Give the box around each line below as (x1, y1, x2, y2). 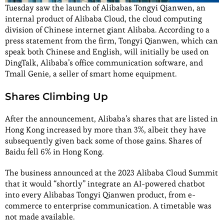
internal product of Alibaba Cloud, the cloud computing (5, 13, 202, 24)
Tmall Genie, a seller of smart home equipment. (5, 68, 176, 79)
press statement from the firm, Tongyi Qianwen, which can (5, 35, 218, 46)
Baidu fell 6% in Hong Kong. (5, 146, 103, 157)
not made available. (5, 211, 74, 222)
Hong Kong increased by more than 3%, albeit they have (5, 124, 206, 135)
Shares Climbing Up (5, 90, 108, 102)
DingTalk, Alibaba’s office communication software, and (5, 57, 203, 68)
